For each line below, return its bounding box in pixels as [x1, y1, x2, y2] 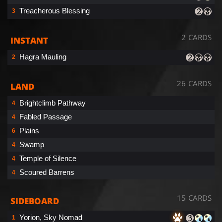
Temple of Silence [19, 154, 76, 163]
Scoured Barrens [19, 167, 74, 176]
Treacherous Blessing [19, 6, 90, 15]
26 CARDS [177, 78, 212, 88]
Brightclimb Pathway [19, 98, 86, 107]
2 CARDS [181, 32, 212, 42]
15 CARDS [177, 192, 212, 203]
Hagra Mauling [19, 52, 66, 61]
